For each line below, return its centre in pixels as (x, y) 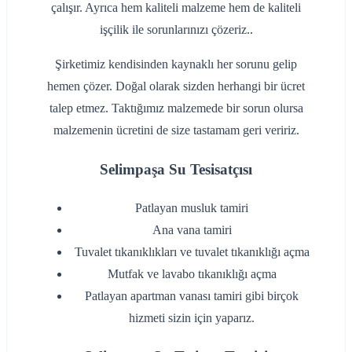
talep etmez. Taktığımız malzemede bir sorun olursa (176, 108)
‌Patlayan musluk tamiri (192, 207)
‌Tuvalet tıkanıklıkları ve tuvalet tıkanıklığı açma (192, 251)
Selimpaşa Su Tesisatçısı (176, 169)
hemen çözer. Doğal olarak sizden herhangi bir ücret (176, 86)
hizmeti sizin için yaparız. (192, 317)
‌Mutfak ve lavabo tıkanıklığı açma (192, 273)
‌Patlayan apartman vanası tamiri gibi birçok (192, 295)
